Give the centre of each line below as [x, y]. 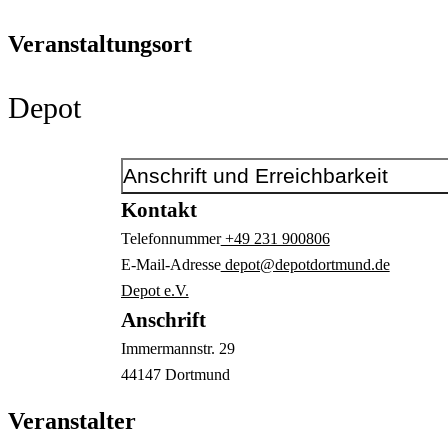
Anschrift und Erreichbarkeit [255, 175]
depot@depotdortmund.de [305, 264]
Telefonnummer [170, 238]
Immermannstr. [169, 348]
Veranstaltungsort [100, 43]
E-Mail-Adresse [170, 264]
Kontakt [158, 209]
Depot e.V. [154, 290]
